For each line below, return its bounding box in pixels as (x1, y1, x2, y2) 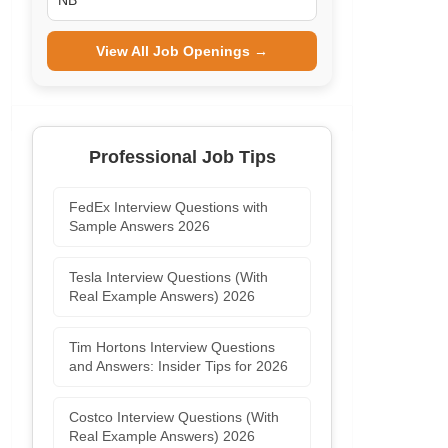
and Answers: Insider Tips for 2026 (69, 358, 289, 374)
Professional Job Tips (88, 147, 276, 167)
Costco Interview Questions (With (69, 409, 280, 425)
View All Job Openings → (96, 43, 269, 59)
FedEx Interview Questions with (69, 199, 269, 215)
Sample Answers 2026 (69, 218, 211, 234)
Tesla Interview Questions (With (69, 269, 269, 285)
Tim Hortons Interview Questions (69, 339, 276, 355)
